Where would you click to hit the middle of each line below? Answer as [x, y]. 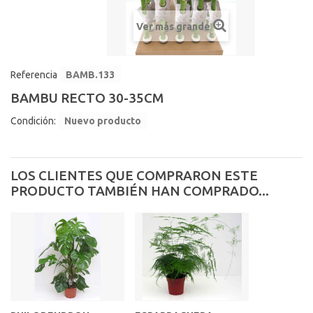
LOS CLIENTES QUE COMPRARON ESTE [134, 175]
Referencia [34, 75]
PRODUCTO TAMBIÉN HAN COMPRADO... [140, 191]
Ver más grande [173, 27]
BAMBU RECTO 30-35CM [87, 98]
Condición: [33, 121]
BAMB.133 [90, 75]
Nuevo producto [103, 121]
